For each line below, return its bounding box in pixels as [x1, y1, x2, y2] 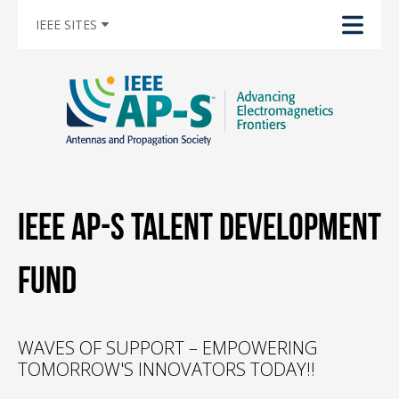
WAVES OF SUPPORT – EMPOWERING [18, 336, 317, 361]
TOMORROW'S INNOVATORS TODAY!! [18, 357, 315, 382]
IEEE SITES [36, 15, 97, 33]
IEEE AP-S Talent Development [18, 206, 381, 248]
